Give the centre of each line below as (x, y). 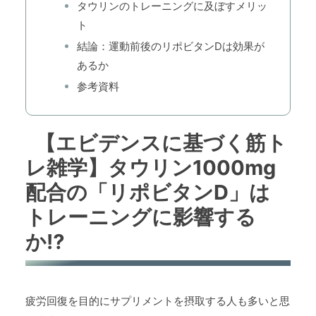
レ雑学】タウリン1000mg (151, 168)
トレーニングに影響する (141, 217)
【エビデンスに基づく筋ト (162, 143)
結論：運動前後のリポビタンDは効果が (171, 47)
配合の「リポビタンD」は (148, 193)
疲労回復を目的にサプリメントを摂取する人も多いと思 (158, 301)
